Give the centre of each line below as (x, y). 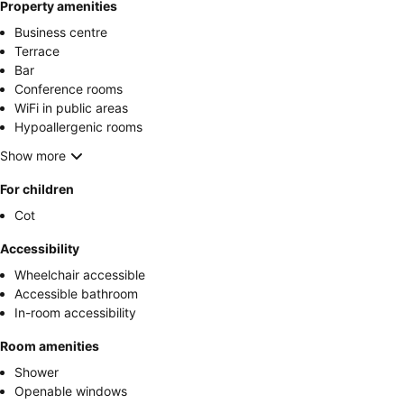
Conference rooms (69, 88)
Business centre (61, 32)
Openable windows (71, 390)
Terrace (37, 50)
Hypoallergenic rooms (78, 126)
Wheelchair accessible (80, 274)
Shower (37, 372)
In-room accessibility (75, 312)
